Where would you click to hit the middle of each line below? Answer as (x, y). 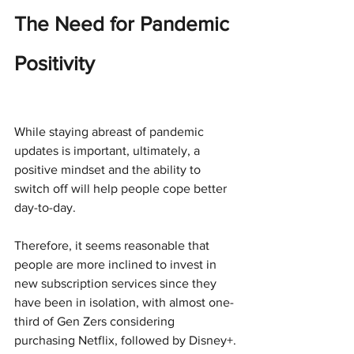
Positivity (55, 64)
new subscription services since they (117, 284)
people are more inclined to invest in (117, 265)
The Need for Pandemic (124, 24)
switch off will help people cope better (122, 189)
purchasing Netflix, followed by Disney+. (125, 341)
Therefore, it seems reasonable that (113, 246)
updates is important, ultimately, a (109, 151)
